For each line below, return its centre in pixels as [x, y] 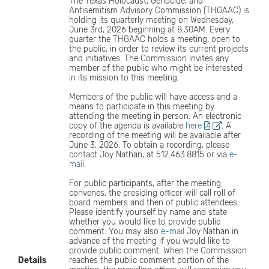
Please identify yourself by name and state [148, 212]
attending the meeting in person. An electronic [156, 116]
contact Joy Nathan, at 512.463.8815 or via [148, 154]
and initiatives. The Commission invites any [149, 58]
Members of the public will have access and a [153, 97]
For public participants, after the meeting [145, 183]
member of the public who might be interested [156, 68]
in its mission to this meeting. [124, 77]
